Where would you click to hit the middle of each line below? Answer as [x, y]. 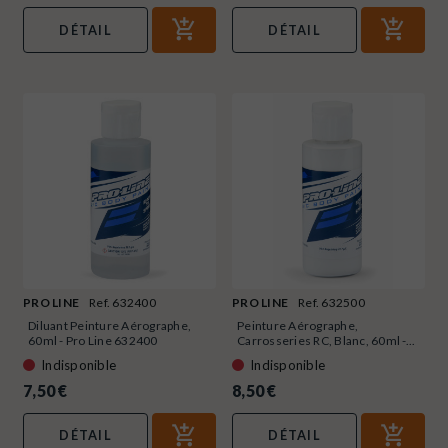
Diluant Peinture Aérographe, [109, 325]
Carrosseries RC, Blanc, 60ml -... [326, 340]
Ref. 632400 [122, 302]
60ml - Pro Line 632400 [93, 340]
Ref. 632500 [331, 302]
